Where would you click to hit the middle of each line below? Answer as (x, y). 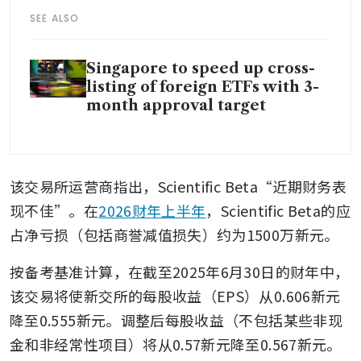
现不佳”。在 (54, 210)
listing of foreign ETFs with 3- (203, 87)
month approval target (176, 105)
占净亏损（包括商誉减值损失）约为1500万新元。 (174, 234)
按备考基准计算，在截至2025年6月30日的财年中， (180, 271)
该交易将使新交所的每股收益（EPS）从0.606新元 (175, 295)
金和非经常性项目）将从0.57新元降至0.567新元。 (176, 344)
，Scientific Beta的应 (278, 210)
